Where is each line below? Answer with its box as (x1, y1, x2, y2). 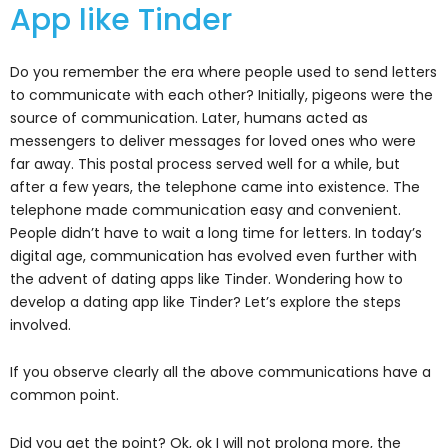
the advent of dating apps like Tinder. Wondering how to (10, 268, 403, 289)
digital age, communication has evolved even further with (10, 245, 417, 266)
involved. (10, 314, 71, 335)
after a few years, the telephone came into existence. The (10, 176, 420, 197)
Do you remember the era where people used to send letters (10, 61, 437, 82)
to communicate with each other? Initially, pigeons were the (10, 84, 433, 105)
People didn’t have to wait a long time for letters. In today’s (10, 222, 422, 243)
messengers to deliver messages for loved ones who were (10, 130, 416, 151)
